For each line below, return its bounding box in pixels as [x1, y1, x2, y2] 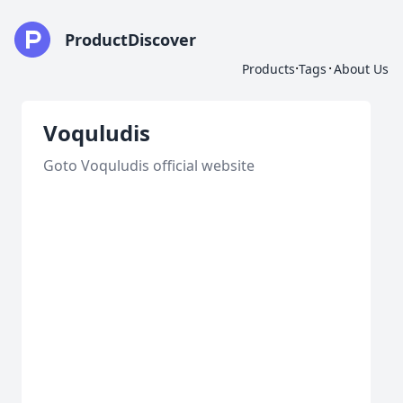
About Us [334, 60, 389, 77]
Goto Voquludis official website [43, 156, 255, 175]
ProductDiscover [65, 29, 196, 50]
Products [242, 60, 295, 77]
